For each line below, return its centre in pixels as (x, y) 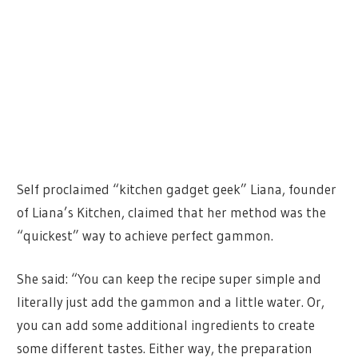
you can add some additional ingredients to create (166, 325)
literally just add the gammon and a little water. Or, (171, 302)
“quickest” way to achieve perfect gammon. (145, 235)
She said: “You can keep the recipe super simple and (169, 279)
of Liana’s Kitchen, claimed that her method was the (172, 212)
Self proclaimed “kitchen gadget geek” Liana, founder (177, 189)
